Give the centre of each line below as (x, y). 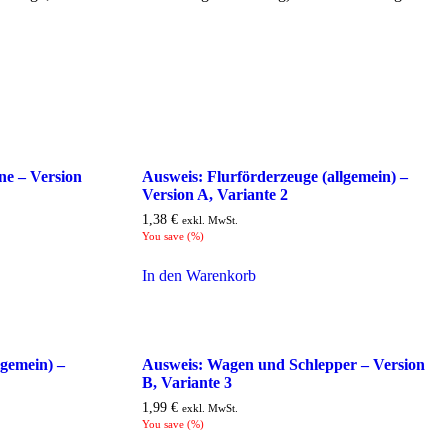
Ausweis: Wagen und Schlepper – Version (283, 365)
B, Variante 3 (186, 383)
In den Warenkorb (198, 275)
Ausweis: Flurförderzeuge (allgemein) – (274, 176)
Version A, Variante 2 (214, 194)
